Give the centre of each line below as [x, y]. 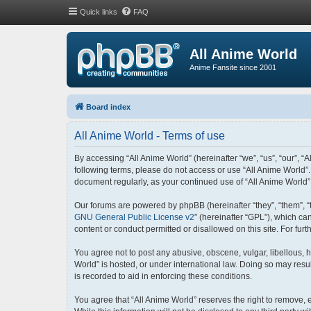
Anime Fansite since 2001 [233, 67]
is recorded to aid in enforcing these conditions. [163, 276]
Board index [108, 107]
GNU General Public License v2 [134, 217]
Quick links [99, 12]
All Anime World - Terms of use [150, 135]
